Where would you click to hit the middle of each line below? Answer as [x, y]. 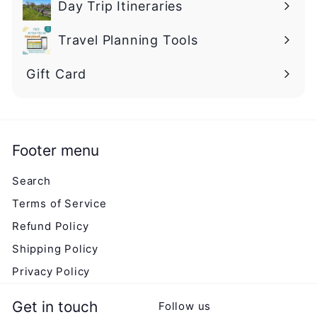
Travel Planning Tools [128, 40]
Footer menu [56, 150]
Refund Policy [51, 226]
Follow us [185, 306]
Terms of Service [59, 203]
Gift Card [57, 74]
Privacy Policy [51, 271]
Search [31, 180]
